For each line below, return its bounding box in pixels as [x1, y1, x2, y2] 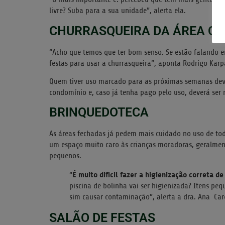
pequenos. [49, 151, 81, 161]
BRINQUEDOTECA [49, 105, 149, 120]
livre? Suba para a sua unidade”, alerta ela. [49, 6, 186, 16]
